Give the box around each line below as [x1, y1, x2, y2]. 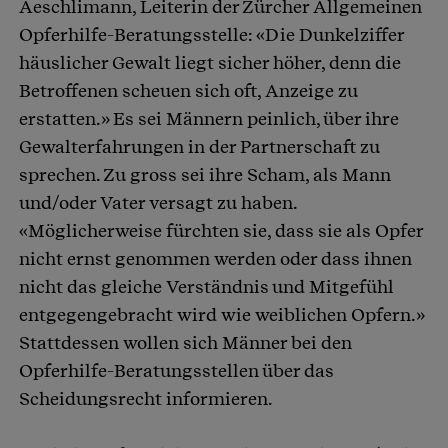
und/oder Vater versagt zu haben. [19, 192, 297, 214]
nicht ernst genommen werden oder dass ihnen [19, 248, 412, 270]
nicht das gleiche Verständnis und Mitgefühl [19, 276, 394, 298]
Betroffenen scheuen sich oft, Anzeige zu [19, 80, 358, 102]
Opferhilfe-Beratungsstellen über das [19, 360, 334, 382]
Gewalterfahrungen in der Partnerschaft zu [19, 136, 380, 158]
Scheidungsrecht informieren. [19, 388, 273, 410]
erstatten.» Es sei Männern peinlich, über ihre [19, 108, 399, 130]
